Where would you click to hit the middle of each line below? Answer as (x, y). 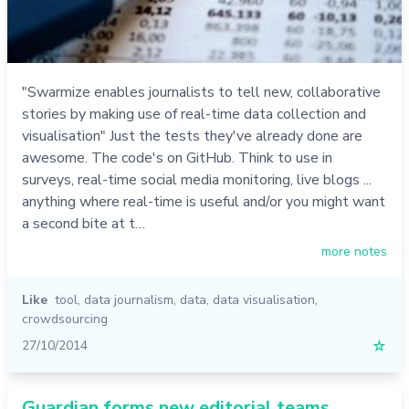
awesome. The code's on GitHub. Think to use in (177, 157)
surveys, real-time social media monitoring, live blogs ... (197, 179)
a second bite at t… (84, 223)
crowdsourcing (65, 319)
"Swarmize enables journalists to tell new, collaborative (201, 92)
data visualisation (264, 299)
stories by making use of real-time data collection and (194, 114)
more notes (354, 251)
